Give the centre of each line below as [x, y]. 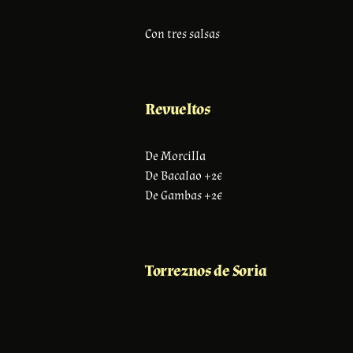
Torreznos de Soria [206, 271]
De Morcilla [175, 156]
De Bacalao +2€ [184, 176]
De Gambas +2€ [184, 195]
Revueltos [178, 109]
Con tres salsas [182, 34]
